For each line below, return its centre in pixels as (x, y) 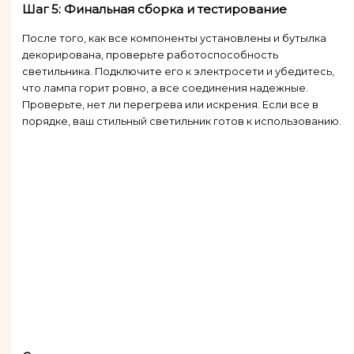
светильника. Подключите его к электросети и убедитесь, (178, 71)
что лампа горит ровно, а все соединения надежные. (165, 88)
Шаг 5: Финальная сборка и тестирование (154, 9)
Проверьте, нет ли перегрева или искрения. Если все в (170, 104)
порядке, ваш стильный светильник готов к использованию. (181, 121)
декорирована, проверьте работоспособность (150, 55)
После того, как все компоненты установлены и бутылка (174, 38)
